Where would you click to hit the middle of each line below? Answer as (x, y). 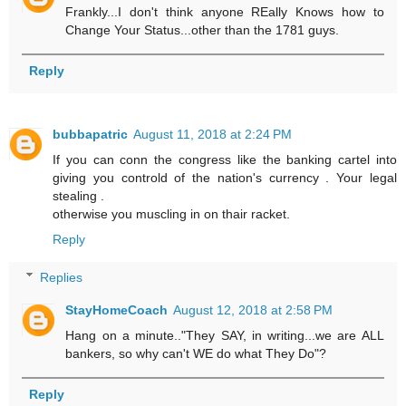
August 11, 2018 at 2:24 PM (213, 135)
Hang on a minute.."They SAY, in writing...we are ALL (225, 335)
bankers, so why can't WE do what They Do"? (196, 353)
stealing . (78, 196)
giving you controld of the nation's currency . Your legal (225, 178)
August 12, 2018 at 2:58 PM (253, 309)
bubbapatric (90, 135)
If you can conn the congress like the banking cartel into (225, 160)
